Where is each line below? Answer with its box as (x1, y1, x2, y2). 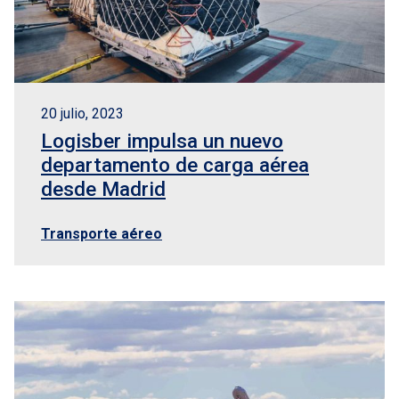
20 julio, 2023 (41, 105, 124, 122)
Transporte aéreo (41, 225, 162, 242)
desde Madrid (41, 177, 166, 200)
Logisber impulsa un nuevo (41, 129, 283, 152)
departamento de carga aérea (41, 153, 309, 176)
